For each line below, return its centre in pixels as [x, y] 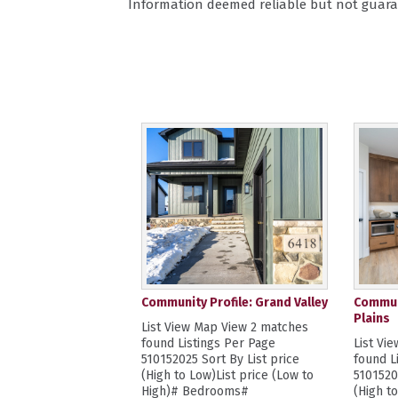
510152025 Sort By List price [220, 359]
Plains [372, 318]
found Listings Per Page [208, 343]
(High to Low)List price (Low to [227, 375]
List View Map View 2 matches [224, 327]
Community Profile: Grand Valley [234, 302]
